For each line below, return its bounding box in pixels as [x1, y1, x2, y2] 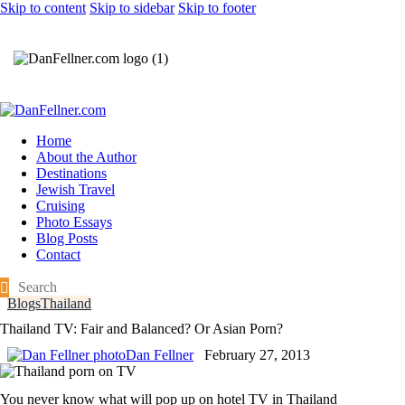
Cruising [36, 198, 85, 214]
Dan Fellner [126, 347, 193, 363]
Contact [36, 247, 80, 263]
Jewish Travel [36, 182, 115, 198]
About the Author [36, 149, 137, 165]
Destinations [36, 165, 107, 182]
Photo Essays [36, 214, 112, 231]
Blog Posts [36, 231, 98, 247]
